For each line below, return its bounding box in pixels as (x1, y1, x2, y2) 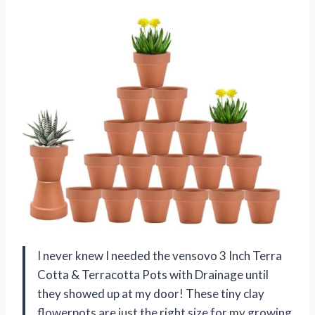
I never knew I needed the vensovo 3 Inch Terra (37, 247, 282, 263)
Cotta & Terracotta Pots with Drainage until (37, 266, 269, 282)
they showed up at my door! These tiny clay (37, 285, 264, 301)
